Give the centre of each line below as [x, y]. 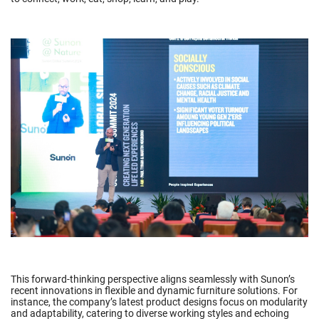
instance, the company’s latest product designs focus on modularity [159, 302]
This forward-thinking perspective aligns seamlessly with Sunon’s [153, 279]
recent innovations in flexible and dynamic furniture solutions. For [154, 291]
